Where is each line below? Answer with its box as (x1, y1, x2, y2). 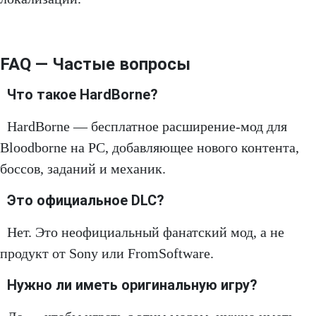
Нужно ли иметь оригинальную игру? (7, 276, 257, 294)
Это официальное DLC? (7, 192, 164, 209)
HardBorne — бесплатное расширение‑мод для (7, 119, 287, 135)
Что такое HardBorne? (7, 86, 158, 104)
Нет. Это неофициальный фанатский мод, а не (7, 224, 284, 241)
